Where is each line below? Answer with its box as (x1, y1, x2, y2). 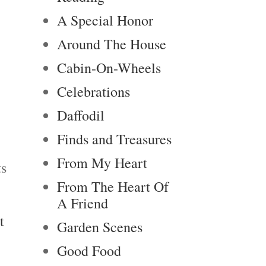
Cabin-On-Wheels (57, 58, 161, 77)
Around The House (57, 34, 166, 53)
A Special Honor (57, 11, 153, 30)
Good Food (57, 241, 121, 260)
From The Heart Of (57, 177, 169, 196)
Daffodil (57, 106, 104, 125)
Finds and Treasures (57, 129, 172, 148)
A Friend (57, 194, 108, 213)
